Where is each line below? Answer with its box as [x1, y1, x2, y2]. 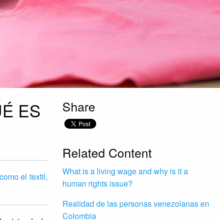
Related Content [62, 143, 152, 162]
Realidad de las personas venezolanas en [62, 198, 209, 210]
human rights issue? [62, 178, 133, 190]
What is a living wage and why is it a [62, 165, 188, 177]
